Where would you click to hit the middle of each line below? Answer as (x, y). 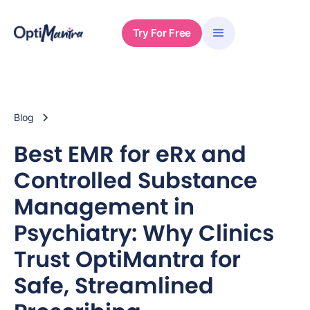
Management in (104, 207)
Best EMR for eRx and (130, 154)
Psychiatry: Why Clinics (144, 233)
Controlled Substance (136, 180)
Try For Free (162, 33)
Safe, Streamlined (114, 285)
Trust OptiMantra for (127, 259)
